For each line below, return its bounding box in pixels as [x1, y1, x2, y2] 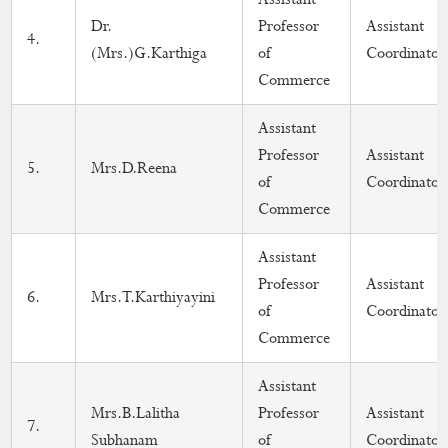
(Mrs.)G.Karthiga [91, 43, 208, 64]
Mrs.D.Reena [91, 158, 178, 179]
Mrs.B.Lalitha [91, 403, 181, 424]
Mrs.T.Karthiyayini [91, 287, 216, 308]
